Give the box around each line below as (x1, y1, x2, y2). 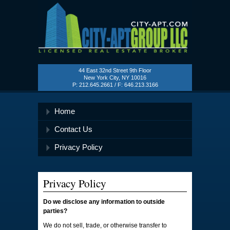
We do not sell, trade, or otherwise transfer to (43, 222, 167, 229)
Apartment (37, 64, 66, 71)
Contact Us (54, 125, 92, 133)
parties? (43, 207, 67, 215)
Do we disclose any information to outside (43, 198, 165, 205)
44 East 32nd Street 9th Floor (79, 67, 151, 74)
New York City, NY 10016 (84, 74, 146, 81)
